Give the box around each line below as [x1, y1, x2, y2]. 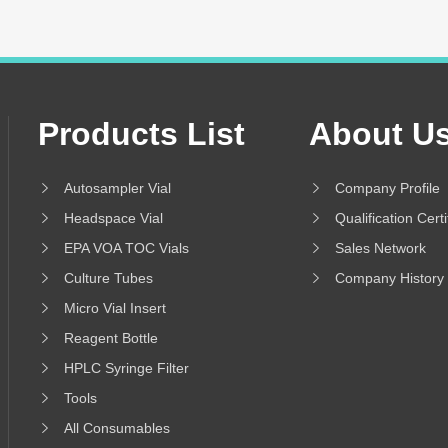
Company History [334, 270, 444, 287]
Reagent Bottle [63, 330, 158, 347]
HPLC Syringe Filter [63, 360, 189, 377]
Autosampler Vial [63, 180, 171, 197]
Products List [37, 116, 245, 153]
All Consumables [63, 420, 170, 437]
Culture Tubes [63, 270, 153, 287]
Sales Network [334, 240, 426, 257]
